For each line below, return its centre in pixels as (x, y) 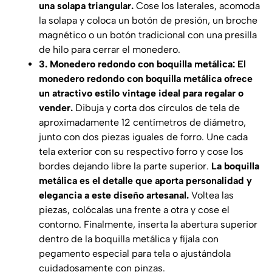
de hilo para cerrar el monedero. (110, 50)
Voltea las (211, 195)
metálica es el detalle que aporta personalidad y (145, 181)
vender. (56, 108)
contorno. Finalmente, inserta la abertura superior (148, 225)
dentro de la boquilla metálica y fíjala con (129, 239)
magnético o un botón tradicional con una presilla (148, 35)
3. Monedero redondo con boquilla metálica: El (142, 64)
